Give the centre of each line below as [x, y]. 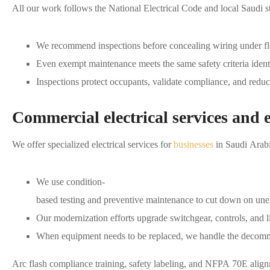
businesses [193, 145]
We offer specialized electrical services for [93, 145]
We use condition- [71, 182]
